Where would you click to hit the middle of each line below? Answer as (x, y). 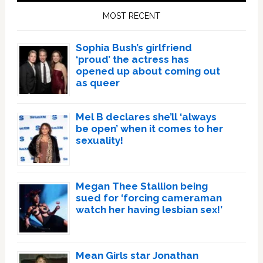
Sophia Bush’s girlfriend (134, 48)
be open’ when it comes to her (149, 129)
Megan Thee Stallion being (141, 186)
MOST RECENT (131, 16)
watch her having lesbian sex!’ (149, 210)
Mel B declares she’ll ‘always (146, 117)
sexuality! (99, 141)
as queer (97, 83)
